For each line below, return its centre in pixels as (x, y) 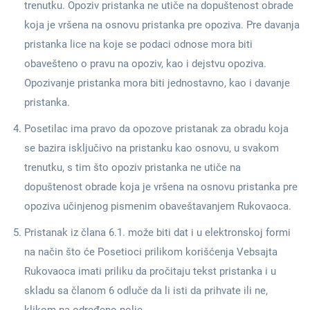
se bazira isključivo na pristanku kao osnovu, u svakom (152, 148)
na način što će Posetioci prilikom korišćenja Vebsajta (151, 252)
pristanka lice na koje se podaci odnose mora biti (138, 44)
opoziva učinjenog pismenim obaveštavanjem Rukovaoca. (158, 206)
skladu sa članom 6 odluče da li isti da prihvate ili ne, (146, 291)
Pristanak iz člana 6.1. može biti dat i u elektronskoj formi (157, 232)
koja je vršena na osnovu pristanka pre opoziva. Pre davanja (162, 25)
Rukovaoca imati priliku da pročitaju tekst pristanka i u (150, 271)
